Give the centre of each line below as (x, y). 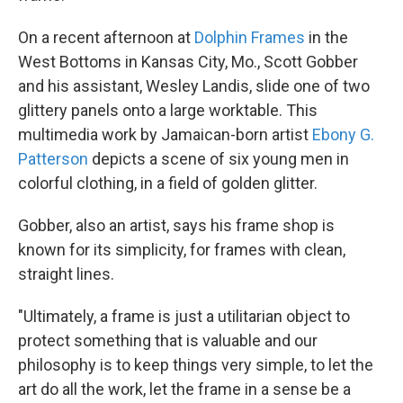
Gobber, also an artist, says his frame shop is (176, 226)
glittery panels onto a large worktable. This (168, 111)
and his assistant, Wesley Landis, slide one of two (194, 86)
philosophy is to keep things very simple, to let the (196, 365)
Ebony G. (343, 135)
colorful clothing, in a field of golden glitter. (168, 184)
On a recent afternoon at (106, 38)
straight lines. (66, 274)
